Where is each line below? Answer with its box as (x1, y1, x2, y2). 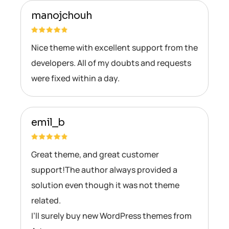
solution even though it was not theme (31, 179, 179, 191)
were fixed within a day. (31, 73, 120, 84)
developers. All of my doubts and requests (31, 57, 191, 69)
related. (31, 195, 61, 207)
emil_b (31, 116, 64, 129)
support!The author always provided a (31, 164, 177, 176)
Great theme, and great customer (31, 149, 159, 161)
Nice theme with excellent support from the (31, 42, 198, 54)
